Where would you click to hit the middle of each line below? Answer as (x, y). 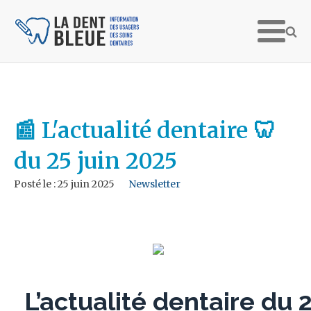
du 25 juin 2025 (95, 161)
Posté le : (36, 184)
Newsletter (154, 184)
